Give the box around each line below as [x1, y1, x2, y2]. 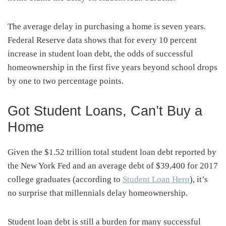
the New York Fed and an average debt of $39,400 [8, 160, 187, 171]
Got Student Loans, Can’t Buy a [8, 103, 202, 119]
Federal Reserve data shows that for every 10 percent [8, 35, 197, 45]
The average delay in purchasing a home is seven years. [8, 21, 206, 31]
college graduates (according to [8, 174, 123, 184]
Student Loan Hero [123, 174, 190, 184]
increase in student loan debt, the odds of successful [8, 48, 193, 59]
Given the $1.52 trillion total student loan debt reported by [8, 147, 216, 157]
